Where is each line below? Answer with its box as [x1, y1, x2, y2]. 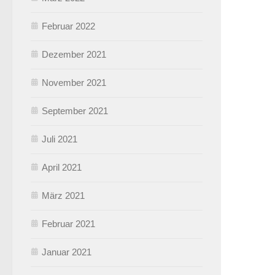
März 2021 [42, 190, 85, 201]
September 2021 [42, 105, 108, 116]
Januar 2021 [42, 246, 91, 257]
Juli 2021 [42, 133, 77, 144]
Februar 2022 [42, 20, 95, 31]
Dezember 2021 [42, 48, 106, 60]
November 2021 [42, 77, 106, 88]
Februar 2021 [42, 218, 95, 229]
